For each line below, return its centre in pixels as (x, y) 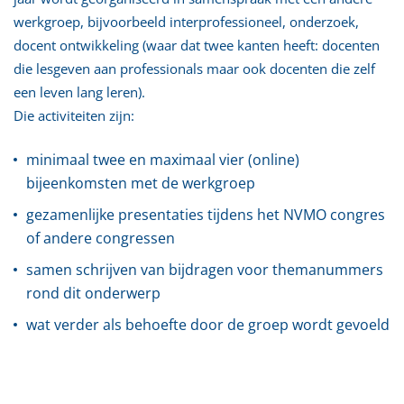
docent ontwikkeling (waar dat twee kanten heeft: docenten (197, 45)
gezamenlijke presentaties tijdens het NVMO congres (206, 215)
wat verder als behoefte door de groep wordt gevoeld (208, 325)
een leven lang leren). (79, 92)
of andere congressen (101, 238)
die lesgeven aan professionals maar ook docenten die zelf (194, 69)
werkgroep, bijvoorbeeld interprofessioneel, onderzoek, (186, 22)
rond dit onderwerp (93, 293)
